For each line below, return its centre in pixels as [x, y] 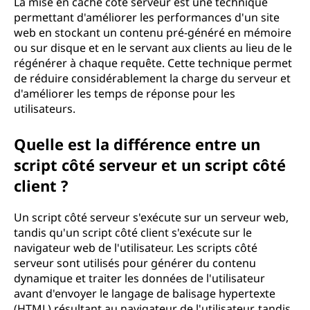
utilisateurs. [45, 109]
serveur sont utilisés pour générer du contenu [135, 263]
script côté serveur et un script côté [150, 165]
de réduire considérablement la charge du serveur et [152, 78]
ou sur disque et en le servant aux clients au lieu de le [153, 48]
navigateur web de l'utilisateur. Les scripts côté [136, 248]
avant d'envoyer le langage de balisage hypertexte [145, 293]
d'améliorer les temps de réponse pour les [125, 93]
